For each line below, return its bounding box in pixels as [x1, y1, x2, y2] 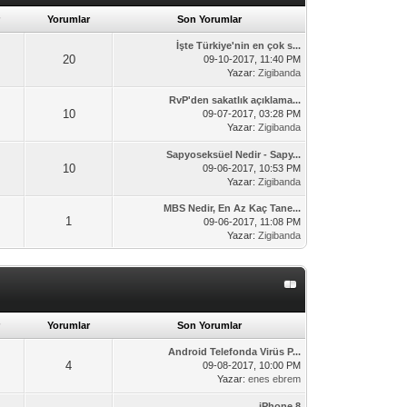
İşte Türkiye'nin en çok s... [176, 40, 302, 51]
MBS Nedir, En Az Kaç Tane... [164, 203, 302, 213]
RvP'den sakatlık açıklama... [169, 94, 302, 105]
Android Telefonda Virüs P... [168, 346, 302, 357]
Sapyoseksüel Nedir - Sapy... [166, 149, 302, 160]
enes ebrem [248, 373, 302, 384]
